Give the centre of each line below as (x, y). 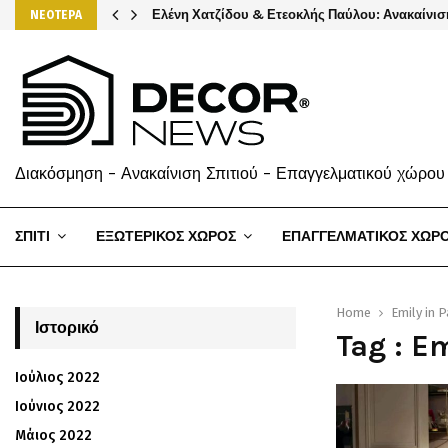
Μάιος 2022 (53, 435)
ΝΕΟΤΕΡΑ (56, 15)
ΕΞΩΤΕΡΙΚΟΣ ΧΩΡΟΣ (166, 236)
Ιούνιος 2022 (57, 406)
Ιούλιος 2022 (57, 377)
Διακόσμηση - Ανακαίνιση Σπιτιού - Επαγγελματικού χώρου (230, 173)
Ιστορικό (67, 327)
